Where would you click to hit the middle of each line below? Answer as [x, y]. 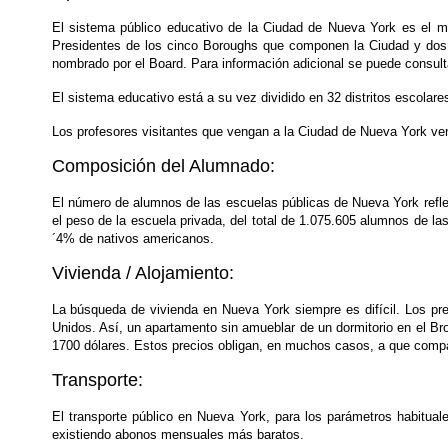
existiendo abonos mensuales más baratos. [177, 434]
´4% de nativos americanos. [132, 238]
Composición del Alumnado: [163, 166]
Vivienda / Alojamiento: [142, 273]
